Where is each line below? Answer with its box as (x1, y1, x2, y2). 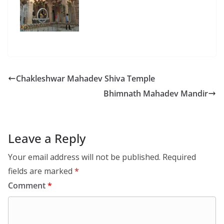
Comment (8, 179, 47, 191)
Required (162, 151, 196, 162)
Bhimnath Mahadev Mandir (103, 87, 208, 99)
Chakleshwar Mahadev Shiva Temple (16, 72, 155, 84)
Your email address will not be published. (8, 151, 160, 162)
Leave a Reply (8, 129, 85, 146)
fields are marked (8, 165, 74, 176)
